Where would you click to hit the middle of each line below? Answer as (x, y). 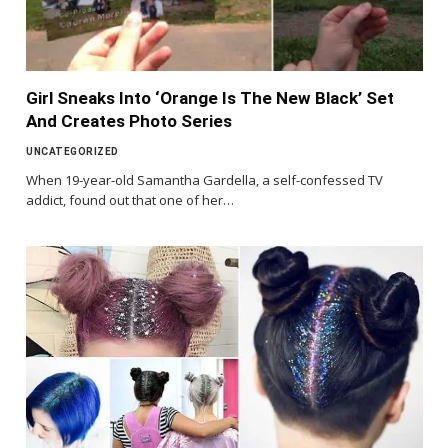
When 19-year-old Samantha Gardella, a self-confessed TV (204, 179)
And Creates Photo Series (129, 120)
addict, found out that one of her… (130, 199)
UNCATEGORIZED (72, 151)
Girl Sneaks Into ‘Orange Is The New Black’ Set (210, 97)
